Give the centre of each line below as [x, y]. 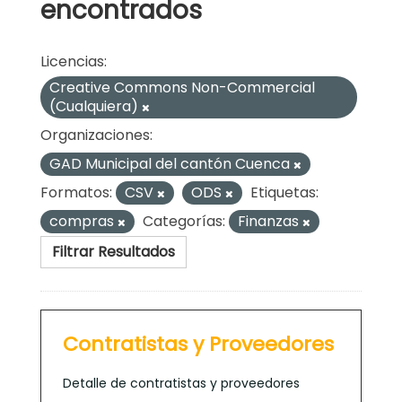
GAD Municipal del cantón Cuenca [171, 163]
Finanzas [270, 221]
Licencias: [74, 61]
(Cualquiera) [96, 106]
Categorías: [184, 221]
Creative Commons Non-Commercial [182, 87]
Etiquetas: [284, 192]
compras [83, 221]
